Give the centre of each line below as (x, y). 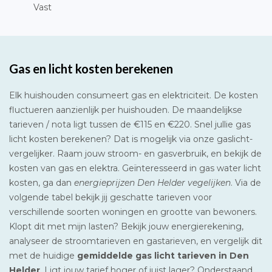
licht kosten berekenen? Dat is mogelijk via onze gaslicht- (131, 139)
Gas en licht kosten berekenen (91, 68)
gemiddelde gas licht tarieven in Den (163, 255)
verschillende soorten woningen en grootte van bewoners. (133, 212)
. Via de (246, 182)
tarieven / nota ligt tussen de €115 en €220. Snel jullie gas (130, 124)
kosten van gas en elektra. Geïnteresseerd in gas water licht (135, 168)
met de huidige (43, 255)
